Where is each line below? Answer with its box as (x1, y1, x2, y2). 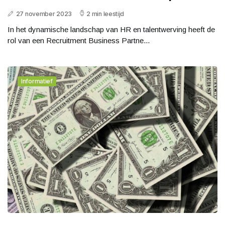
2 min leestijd (86, 10, 125, 18)
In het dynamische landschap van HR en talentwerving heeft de (8, 25, 215, 34)
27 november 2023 (16, 10, 72, 18)
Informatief (21, 77, 53, 85)
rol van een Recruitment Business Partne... (8, 36, 150, 45)
